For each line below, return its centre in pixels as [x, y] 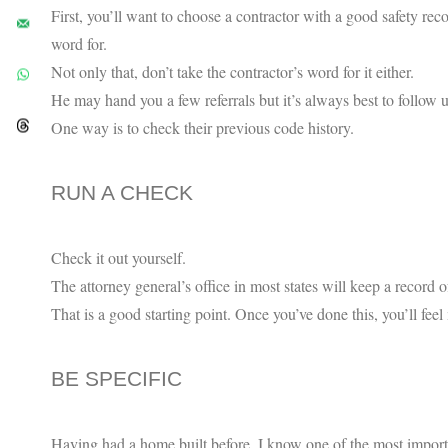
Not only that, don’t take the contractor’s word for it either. [232, 71]
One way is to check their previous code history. [202, 127]
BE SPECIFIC [116, 378]
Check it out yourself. [118, 257]
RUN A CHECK [122, 192]
